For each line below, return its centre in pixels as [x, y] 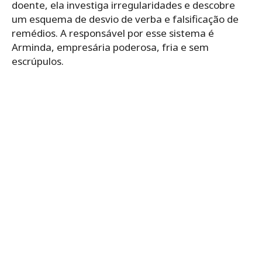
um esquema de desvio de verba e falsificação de [125, 19]
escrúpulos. [38, 61]
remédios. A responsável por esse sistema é [113, 33]
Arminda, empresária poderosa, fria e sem [110, 47]
